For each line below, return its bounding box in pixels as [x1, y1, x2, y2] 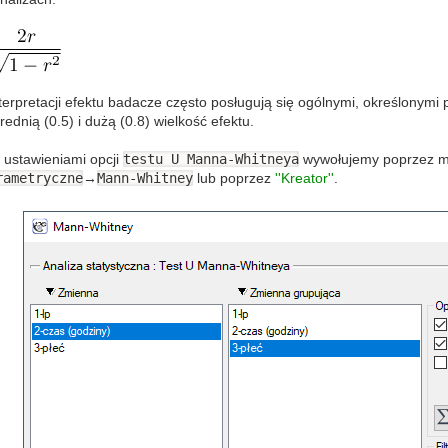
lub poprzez [192, 170, 275, 187]
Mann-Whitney [96, 170, 193, 187]
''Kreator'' [274, 170, 334, 187]
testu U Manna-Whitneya [122, 151, 299, 168]
